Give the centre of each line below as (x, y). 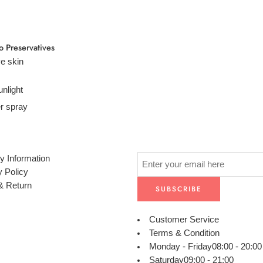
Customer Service (184, 220)
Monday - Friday (180, 247)
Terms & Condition (184, 233)
